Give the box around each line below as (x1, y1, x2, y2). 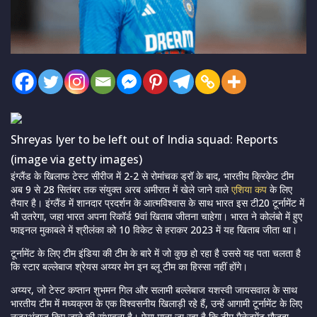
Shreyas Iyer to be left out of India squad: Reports (11, 132, 278, 148)
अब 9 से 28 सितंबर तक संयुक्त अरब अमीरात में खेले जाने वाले (11, 183, 231, 197)
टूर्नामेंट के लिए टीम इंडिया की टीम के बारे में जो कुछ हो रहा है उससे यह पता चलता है (11, 246, 301, 260)
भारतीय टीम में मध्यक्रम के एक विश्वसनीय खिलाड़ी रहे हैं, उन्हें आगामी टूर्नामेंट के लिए (11, 296, 302, 311)
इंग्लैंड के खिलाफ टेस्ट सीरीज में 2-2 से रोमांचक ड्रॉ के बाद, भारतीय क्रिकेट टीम (11, 169, 294, 183)
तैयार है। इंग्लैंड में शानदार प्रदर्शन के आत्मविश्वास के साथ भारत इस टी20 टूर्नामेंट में (11, 196, 304, 210)
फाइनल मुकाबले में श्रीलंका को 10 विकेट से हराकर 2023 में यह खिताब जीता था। (11, 223, 297, 237)
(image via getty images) (11, 151, 142, 168)
